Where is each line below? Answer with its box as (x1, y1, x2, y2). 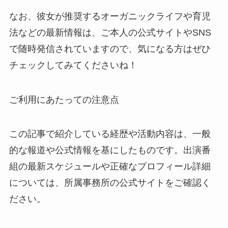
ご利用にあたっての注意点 (9, 94, 119, 105)
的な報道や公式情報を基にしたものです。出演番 (9, 145, 211, 156)
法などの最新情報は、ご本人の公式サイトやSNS (9, 27, 211, 38)
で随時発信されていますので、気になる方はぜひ (9, 43, 211, 54)
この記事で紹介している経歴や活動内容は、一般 (9, 129, 211, 139)
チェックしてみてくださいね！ (9, 60, 137, 70)
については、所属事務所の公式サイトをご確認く (9, 178, 211, 188)
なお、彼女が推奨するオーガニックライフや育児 (9, 11, 211, 21)
